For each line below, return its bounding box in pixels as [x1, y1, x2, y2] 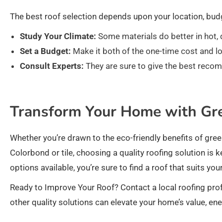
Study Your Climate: [20, 31, 96, 42]
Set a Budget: [20, 46, 71, 56]
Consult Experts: [20, 61, 84, 71]
